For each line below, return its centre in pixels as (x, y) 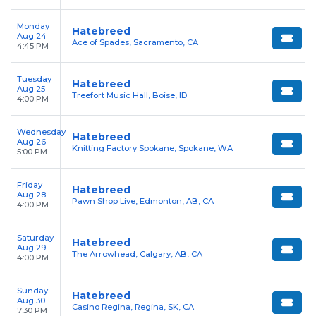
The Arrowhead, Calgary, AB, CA (137, 254)
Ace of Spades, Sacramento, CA (135, 43)
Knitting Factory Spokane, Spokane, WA (152, 148)
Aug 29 (31, 248)
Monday (33, 26)
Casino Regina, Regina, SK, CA (133, 307)
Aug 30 (31, 301)
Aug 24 (32, 36)
